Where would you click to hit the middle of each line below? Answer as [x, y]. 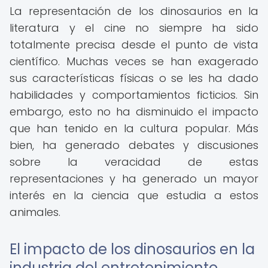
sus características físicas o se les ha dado [134, 78]
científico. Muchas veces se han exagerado [134, 61]
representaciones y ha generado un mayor [134, 179]
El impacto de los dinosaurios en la [132, 249]
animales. [35, 212]
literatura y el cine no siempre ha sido [134, 28]
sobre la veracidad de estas [134, 162]
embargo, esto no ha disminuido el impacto [134, 112]
